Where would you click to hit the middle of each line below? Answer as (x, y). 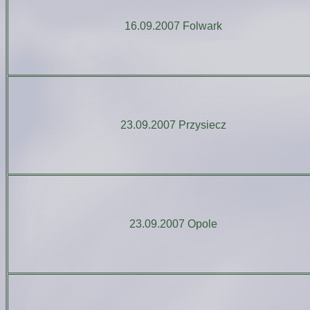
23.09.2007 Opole (173, 224)
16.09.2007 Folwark (173, 26)
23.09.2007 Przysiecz (173, 125)
